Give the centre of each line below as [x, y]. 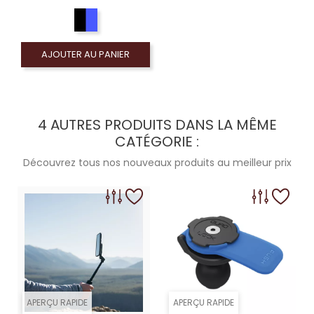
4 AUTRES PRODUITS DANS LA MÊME [157, 125]
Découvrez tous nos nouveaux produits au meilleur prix [157, 163]
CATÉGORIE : [157, 142]
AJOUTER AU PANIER [86, 55]
